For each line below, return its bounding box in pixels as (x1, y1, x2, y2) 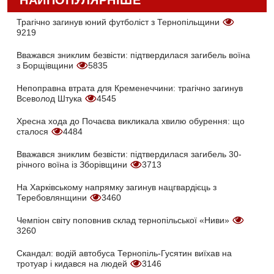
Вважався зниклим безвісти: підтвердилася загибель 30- (17, 149, 242, 160)
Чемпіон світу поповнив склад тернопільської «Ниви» (17, 215, 232, 226)
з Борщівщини (17, 61, 76, 71)
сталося (17, 127, 51, 137)
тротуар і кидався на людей (17, 259, 130, 269)
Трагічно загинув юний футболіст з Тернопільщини (17, 17, 222, 28)
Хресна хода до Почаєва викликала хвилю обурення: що (17, 116, 245, 127)
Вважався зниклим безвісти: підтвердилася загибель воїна (17, 50, 250, 61)
